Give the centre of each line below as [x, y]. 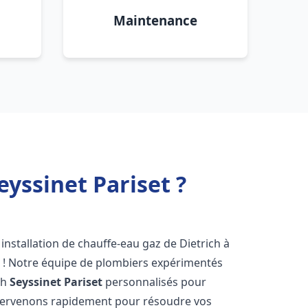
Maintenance [155, 20]
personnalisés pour [155, 282]
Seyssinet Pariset [56, 282]
